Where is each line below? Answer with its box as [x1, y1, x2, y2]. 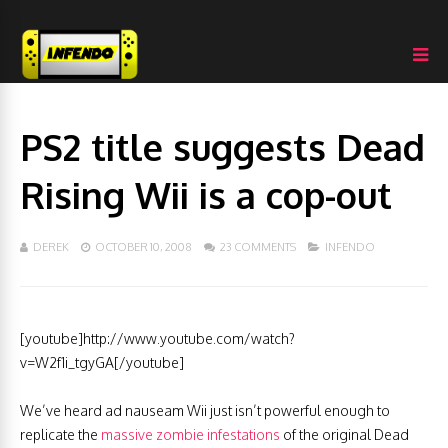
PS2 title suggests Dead [20, 124, 425, 169]
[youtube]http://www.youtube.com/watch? [20, 330, 295, 347]
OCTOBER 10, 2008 [95, 240, 192, 254]
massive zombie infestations [101, 426, 280, 443]
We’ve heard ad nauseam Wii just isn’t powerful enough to [20, 402, 390, 419]
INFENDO [325, 240, 375, 254]
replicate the [20, 426, 101, 443]
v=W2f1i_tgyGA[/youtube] [20, 354, 184, 371]
